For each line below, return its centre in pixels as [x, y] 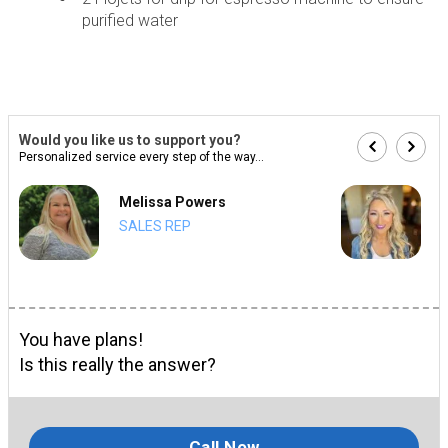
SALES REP [155, 225]
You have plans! [81, 340]
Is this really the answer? [117, 365]
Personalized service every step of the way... [141, 156]
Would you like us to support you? [130, 139]
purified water [129, 20]
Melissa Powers [172, 201]
